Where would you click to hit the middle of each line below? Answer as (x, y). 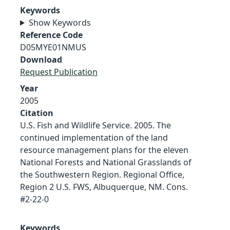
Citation (37, 113)
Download (41, 59)
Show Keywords (60, 22)
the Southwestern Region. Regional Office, (102, 174)
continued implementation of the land (94, 137)
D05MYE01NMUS (53, 47)
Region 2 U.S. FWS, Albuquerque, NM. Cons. (104, 187)
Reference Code (51, 35)
